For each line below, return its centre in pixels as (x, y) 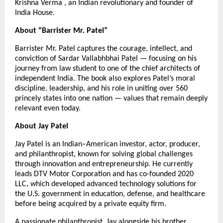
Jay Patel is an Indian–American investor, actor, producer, (108, 144)
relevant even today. (48, 108)
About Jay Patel (42, 126)
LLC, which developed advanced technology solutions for (106, 184)
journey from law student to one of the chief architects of (108, 68)
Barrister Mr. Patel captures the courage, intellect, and (104, 49)
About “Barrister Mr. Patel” (61, 31)
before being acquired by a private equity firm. (91, 204)
